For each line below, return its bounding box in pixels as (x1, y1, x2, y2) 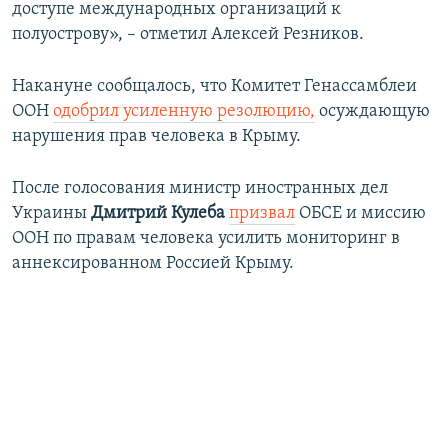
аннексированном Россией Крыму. (12, 253, 294, 273)
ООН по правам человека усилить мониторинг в (12, 228, 400, 248)
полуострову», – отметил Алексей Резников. (12, 24, 364, 44)
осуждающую (315, 101, 430, 121)
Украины (12, 203, 87, 223)
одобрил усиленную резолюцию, (53, 101, 315, 121)
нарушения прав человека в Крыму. (12, 126, 301, 146)
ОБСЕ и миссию (295, 203, 426, 223)
